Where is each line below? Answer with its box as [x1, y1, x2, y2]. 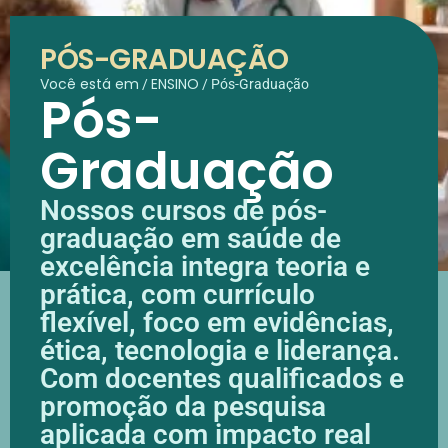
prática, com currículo [40, 277, 315, 311]
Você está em [40, 73, 139, 94]
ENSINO [151, 73, 199, 94]
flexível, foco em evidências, [40, 305, 394, 339]
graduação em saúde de [40, 221, 341, 255]
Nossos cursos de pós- [40, 193, 327, 227]
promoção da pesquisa [40, 389, 326, 423]
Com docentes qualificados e [40, 361, 404, 395]
